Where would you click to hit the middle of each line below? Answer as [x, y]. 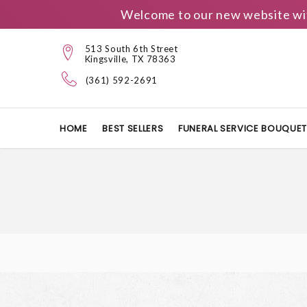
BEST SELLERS [133, 128]
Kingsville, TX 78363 [130, 59]
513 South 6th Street [131, 48]
